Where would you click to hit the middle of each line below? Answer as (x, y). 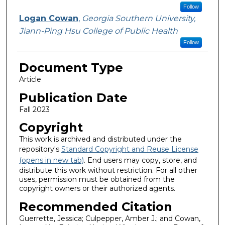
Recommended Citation (95, 206)
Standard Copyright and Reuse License (130, 149)
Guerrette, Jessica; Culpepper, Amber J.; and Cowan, (109, 218)
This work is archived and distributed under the (100, 139)
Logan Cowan (48, 18)
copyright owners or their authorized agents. (97, 189)
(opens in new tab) (51, 160)
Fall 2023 (34, 109)
